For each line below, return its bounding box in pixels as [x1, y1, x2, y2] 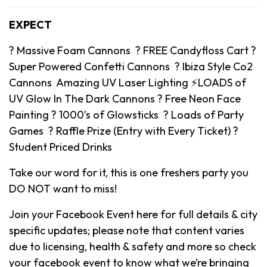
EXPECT [9, 17, 52, 32]
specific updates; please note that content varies [9, 223, 244, 237]
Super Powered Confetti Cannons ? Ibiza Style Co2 [9, 59, 253, 73]
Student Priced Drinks [9, 139, 112, 154]
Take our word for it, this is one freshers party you [9, 165, 249, 179]
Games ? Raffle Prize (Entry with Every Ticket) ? [9, 123, 238, 138]
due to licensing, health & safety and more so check [9, 239, 256, 253]
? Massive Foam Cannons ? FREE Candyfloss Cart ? [9, 43, 256, 57]
